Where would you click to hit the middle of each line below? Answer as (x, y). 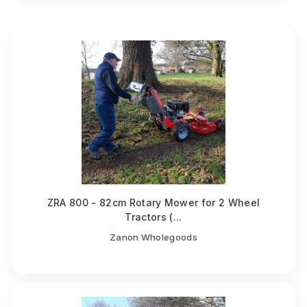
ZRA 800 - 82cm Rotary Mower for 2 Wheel (153, 202)
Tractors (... (153, 217)
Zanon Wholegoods (153, 237)
